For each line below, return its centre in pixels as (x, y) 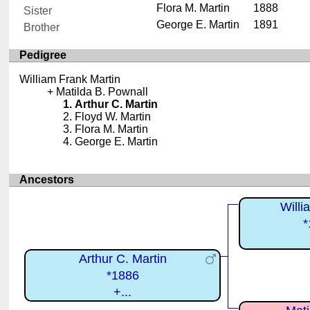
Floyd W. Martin (113, 116)
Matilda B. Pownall (102, 91)
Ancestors (47, 180)
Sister (33, 10)
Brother (36, 27)
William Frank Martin (70, 79)
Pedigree (43, 55)
